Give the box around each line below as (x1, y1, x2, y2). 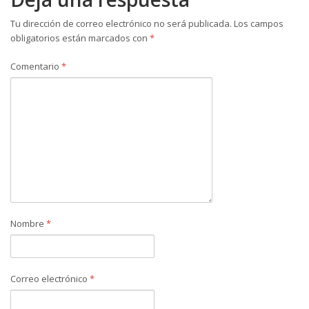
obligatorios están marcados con (10, 32, 150, 44)
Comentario (10, 60, 61, 72)
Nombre (10, 217, 46, 230)
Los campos (234, 17, 283, 30)
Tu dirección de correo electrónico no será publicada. (10, 17, 232, 30)
